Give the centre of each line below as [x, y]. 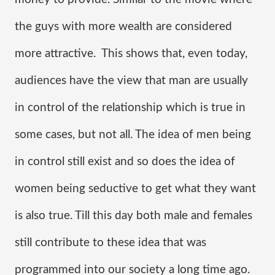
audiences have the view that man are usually [131, 81]
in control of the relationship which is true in [130, 108]
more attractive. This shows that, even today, [131, 54]
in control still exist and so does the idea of [125, 162]
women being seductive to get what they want [135, 189]
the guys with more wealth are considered [123, 27]
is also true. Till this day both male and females [134, 216]
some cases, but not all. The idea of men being [133, 135]
